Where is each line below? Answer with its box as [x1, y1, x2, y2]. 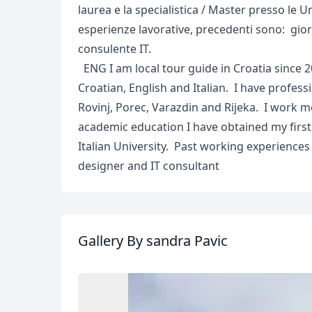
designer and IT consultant [78, 158, 219, 173]
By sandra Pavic [127, 231, 228, 250]
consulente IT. [78, 41, 154, 56]
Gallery [78, 231, 127, 250]
